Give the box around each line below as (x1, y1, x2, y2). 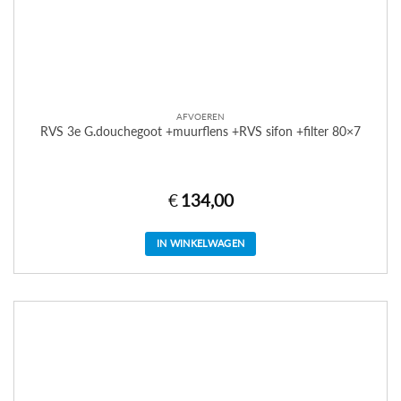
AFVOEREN (176, 111, 225, 123)
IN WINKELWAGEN (156, 237, 245, 250)
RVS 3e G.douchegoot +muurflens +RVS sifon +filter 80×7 (40, 124, 361, 140)
